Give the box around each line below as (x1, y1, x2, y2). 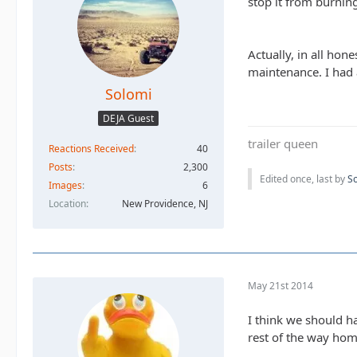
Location (49, 196, 86, 210)
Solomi (104, 84, 152, 104)
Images (49, 178, 82, 192)
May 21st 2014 (248, 279, 313, 293)
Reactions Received (49, 141, 134, 155)
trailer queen (248, 135, 318, 151)
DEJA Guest (103, 111, 154, 125)
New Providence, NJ (122, 196, 208, 210)
